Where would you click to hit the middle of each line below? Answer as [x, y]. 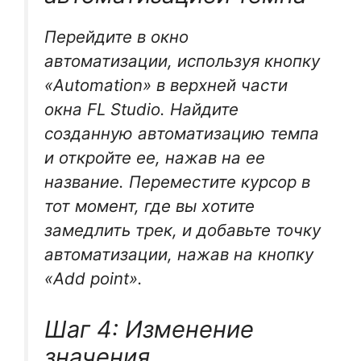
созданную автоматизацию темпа [182, 134]
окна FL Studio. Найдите [141, 110]
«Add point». [93, 279]
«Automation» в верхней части [166, 85]
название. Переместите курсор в [177, 182]
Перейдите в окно [116, 37]
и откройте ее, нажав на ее [155, 158]
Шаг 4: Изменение [149, 329]
